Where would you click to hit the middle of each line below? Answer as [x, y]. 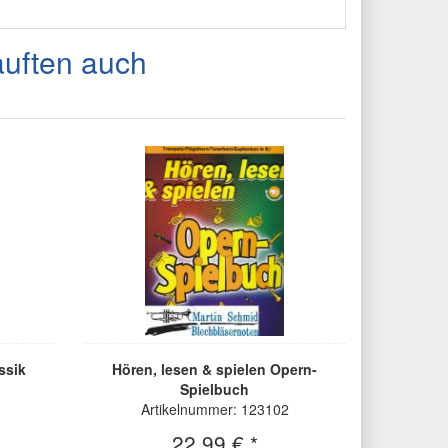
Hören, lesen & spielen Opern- [215, 369]
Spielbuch [215, 389]
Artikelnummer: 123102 [214, 409]
